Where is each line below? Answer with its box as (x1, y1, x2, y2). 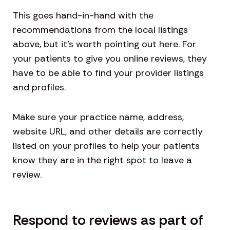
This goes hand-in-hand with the (13, 9, 154, 22)
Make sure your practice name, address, (13, 111, 184, 124)
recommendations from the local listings (13, 24, 188, 36)
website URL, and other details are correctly (13, 125, 203, 138)
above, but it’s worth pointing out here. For (13, 38, 196, 51)
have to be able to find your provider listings (13, 67, 204, 80)
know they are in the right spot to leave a (13, 154, 192, 167)
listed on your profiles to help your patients (13, 140, 200, 152)
